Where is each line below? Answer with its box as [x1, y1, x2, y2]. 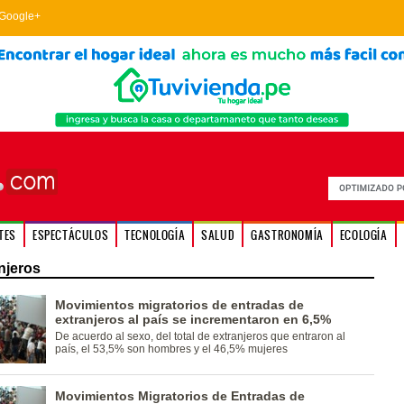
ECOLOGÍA [339, 227, 388, 243]
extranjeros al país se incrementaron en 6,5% [54, 312, 331, 326]
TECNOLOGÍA [124, 227, 186, 243]
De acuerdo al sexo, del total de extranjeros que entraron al [54, 330, 345, 343]
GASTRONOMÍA [251, 227, 324, 243]
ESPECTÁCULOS [32, 227, 109, 243]
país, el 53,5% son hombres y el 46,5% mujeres [54, 343, 288, 355]
